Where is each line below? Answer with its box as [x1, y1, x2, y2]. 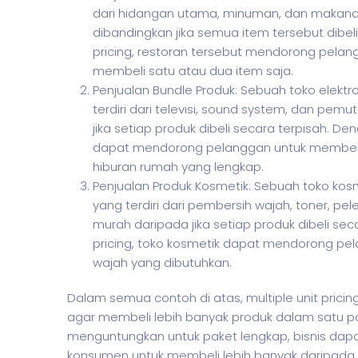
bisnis [293, 328, 326, 344]
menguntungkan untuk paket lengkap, [67, 328, 293, 344]
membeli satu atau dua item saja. [93, 62, 293, 79]
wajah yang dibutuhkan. [93, 254, 232, 271]
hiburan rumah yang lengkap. [93, 158, 264, 175]
